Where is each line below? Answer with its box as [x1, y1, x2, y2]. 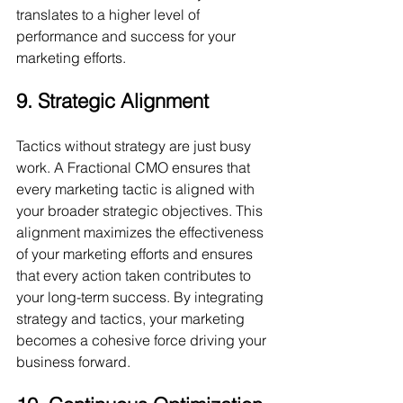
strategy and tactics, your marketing [16, 309, 248, 327]
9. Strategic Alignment [16, 88, 209, 113]
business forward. [16, 353, 130, 371]
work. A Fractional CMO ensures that [16, 158, 254, 176]
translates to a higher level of [16, 5, 203, 23]
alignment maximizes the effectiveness [16, 223, 267, 241]
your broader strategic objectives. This [16, 201, 266, 219]
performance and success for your [16, 27, 239, 45]
